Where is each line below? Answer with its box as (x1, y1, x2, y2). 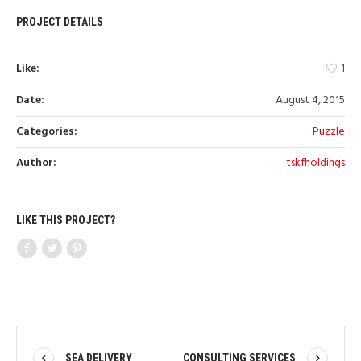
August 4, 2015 (276, 91, 345, 110)
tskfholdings (286, 154, 345, 173)
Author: (16, 154, 56, 173)
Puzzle (313, 122, 345, 142)
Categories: (16, 122, 77, 142)
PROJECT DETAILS (16, 15, 103, 29)
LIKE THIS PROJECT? (16, 214, 115, 227)
